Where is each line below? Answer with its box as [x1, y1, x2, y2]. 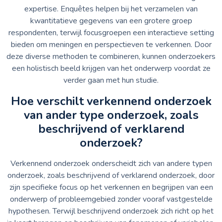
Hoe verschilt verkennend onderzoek [10, 93, 212, 109]
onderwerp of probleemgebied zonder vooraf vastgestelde [9, 193, 213, 205]
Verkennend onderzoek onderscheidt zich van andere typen [10, 158, 212, 169]
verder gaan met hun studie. [63, 74, 159, 86]
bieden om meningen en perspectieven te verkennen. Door [10, 39, 212, 50]
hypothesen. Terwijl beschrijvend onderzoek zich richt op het [8, 205, 214, 217]
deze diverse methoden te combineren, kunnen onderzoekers [6, 51, 216, 62]
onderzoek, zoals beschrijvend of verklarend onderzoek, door [7, 169, 215, 181]
